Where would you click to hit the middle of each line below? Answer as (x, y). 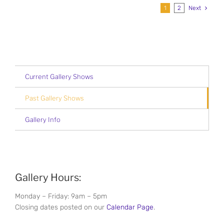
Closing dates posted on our (61, 207)
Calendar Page (130, 207)
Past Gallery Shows (54, 98)
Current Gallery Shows (59, 77)
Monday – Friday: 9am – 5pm (61, 196)
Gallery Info (43, 120)
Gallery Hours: (48, 178)
